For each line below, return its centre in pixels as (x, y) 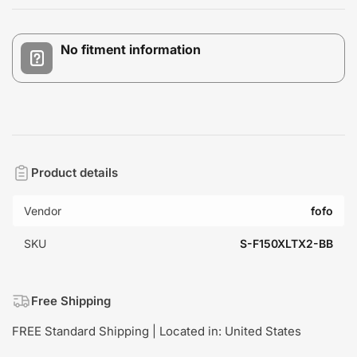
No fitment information (131, 49)
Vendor (43, 210)
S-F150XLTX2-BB (286, 243)
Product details (75, 172)
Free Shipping (71, 300)
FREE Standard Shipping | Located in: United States (157, 331)
